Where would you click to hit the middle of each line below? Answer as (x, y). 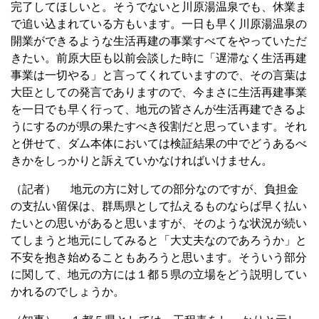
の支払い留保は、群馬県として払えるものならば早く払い (159, 206)
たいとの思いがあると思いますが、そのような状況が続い (159, 223)
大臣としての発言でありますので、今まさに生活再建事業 (159, 92)
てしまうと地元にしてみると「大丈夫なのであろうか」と (159, 240)
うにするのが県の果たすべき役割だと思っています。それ (159, 126)
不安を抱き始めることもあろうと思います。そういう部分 (159, 257)
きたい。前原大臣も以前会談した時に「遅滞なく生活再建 (159, 58)
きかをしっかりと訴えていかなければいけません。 (142, 160)
